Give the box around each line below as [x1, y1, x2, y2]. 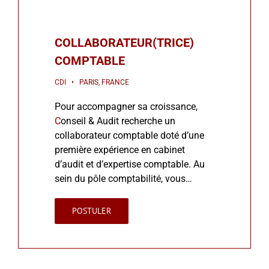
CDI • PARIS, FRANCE [55, 78, 129, 87]
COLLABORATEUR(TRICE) [55, 35, 194, 50]
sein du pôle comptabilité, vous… [55, 173, 192, 185]
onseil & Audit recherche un [61, 115, 175, 127]
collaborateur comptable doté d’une [55, 130, 204, 142]
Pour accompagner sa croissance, [55, 101, 198, 113]
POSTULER [72, 205, 111, 217]
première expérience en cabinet [55, 144, 185, 156]
